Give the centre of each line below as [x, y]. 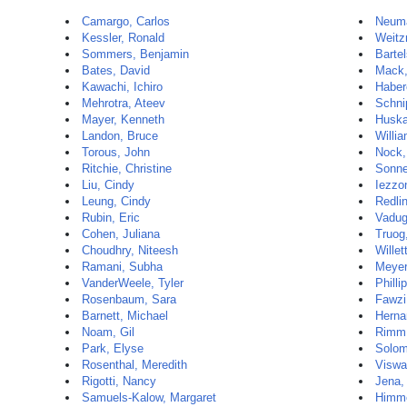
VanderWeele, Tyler [133, 283]
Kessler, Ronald [123, 38]
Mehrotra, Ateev [124, 103]
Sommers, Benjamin [135, 54]
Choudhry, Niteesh [130, 250]
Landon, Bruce [120, 136]
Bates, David [116, 70]
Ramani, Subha [122, 267]
